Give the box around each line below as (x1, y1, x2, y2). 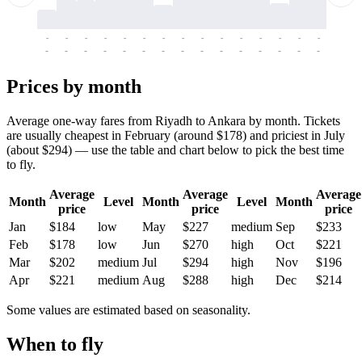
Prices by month (6, 75, 141, 97)
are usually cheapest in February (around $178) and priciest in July (6, 128, 345, 142)
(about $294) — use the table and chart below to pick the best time (6, 142, 344, 157)
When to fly (6, 333, 103, 355)
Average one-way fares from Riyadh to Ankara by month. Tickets (6, 113, 340, 128)
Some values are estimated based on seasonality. (6, 302, 250, 317)
